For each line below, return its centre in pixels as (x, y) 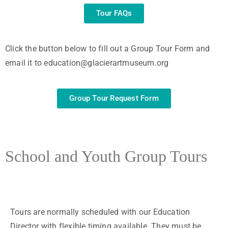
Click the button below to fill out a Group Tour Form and (108, 48)
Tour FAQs (114, 13)
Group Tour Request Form (114, 98)
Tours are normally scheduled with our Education (100, 212)
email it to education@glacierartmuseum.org (87, 63)
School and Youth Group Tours (106, 156)
